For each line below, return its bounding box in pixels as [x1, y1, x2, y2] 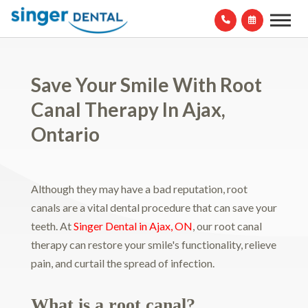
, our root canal [192, 219, 262, 232]
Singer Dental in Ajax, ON [73, 219, 192, 232]
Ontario [30, 122, 100, 146]
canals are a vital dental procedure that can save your [30, 200, 277, 214]
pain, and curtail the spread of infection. [30, 256, 214, 269]
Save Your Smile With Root [30, 72, 262, 96]
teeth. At [30, 219, 74, 232]
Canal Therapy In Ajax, [30, 97, 225, 121]
